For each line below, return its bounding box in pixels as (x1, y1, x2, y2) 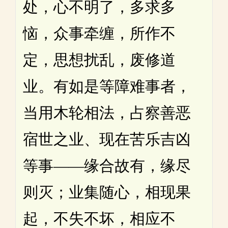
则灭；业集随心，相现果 (23, 184, 191, 201)
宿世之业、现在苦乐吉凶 (23, 131, 191, 148)
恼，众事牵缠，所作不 (23, 25, 176, 42)
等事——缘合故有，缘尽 (23, 157, 191, 175)
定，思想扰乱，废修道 (23, 51, 176, 69)
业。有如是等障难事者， (23, 78, 191, 95)
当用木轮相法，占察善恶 (23, 104, 191, 122)
